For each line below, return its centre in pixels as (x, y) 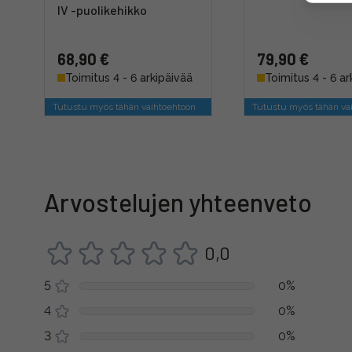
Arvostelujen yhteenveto (178, 202)
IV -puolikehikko (102, 10)
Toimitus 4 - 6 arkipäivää (129, 78)
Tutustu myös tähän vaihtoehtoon (124, 107)
